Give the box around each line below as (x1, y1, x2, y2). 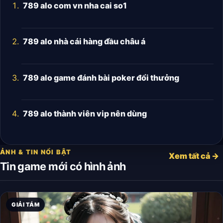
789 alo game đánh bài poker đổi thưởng (22, 72, 179, 83)
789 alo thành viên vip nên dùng (22, 108, 147, 118)
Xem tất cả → (169, 151, 219, 161)
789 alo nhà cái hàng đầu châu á (22, 36, 145, 47)
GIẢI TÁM (11, 201, 39, 209)
